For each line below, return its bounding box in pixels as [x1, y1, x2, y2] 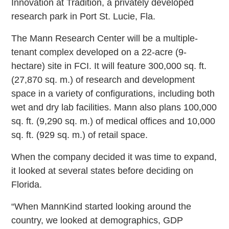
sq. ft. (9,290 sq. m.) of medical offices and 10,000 [11, 116, 216, 126]
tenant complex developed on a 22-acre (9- [11, 47, 187, 57]
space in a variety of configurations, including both [11, 88, 215, 99]
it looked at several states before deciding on [11, 165, 194, 176]
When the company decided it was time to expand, [11, 151, 217, 162]
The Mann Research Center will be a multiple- [11, 33, 198, 43]
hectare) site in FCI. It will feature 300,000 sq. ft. [11, 60, 207, 71]
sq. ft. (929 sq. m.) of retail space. [11, 129, 148, 140]
